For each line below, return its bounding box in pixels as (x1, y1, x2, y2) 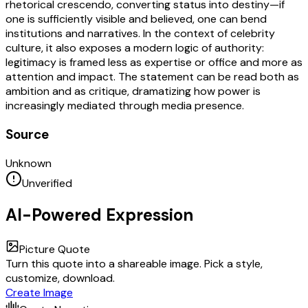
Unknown (5, 155, 52, 170)
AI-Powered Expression (5, 203, 193, 225)
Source (5, 125, 49, 143)
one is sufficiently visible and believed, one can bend (5, 12, 267, 27)
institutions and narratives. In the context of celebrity (5, 26, 275, 41)
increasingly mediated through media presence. (5, 98, 244, 113)
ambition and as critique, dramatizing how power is (5, 84, 261, 99)
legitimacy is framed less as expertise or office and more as (5, 55, 302, 70)
